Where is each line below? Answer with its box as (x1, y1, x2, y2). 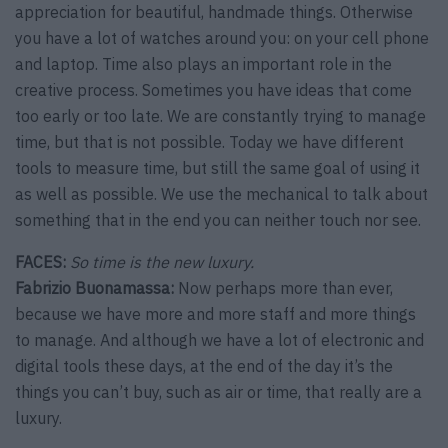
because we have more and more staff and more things (15, 304, 416, 324)
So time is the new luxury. (70, 252, 254, 272)
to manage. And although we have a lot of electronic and (15, 330, 424, 350)
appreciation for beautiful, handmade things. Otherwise (15, 2, 413, 22)
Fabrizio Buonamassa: (15, 278, 174, 298)
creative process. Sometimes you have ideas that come (15, 80, 412, 100)
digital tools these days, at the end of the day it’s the (15, 356, 393, 376)
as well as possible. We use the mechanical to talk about (15, 184, 428, 204)
